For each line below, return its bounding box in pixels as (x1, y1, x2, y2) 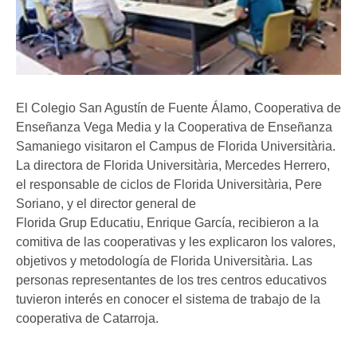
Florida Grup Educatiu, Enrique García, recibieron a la (16, 215, 319, 229)
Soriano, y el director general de (16, 196, 196, 210)
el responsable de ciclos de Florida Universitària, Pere (16, 177, 322, 191)
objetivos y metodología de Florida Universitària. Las (16, 253, 312, 268)
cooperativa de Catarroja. (16, 311, 162, 325)
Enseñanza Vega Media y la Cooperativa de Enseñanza (16, 120, 332, 134)
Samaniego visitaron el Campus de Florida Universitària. (16, 139, 335, 153)
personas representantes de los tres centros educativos (16, 273, 327, 287)
